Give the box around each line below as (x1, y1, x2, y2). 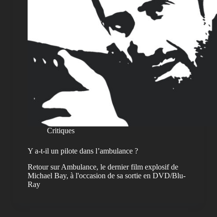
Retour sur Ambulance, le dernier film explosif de (27, 163, 178, 171)
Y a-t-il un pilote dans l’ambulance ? (27, 147, 138, 155)
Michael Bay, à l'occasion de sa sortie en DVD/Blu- (27, 171, 186, 180)
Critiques (46, 126, 75, 135)
